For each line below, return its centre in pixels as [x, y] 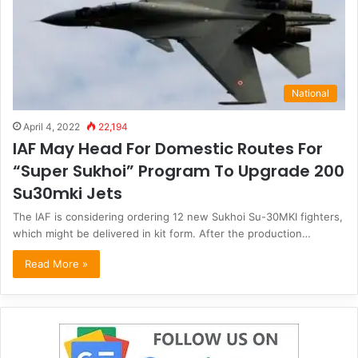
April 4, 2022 [52, 127]
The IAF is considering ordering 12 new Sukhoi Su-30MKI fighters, [178, 217]
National [310, 93]
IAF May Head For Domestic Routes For [168, 149]
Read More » [56, 264]
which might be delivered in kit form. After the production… [162, 234]
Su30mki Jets [68, 194]
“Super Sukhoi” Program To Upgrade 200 [179, 171]
